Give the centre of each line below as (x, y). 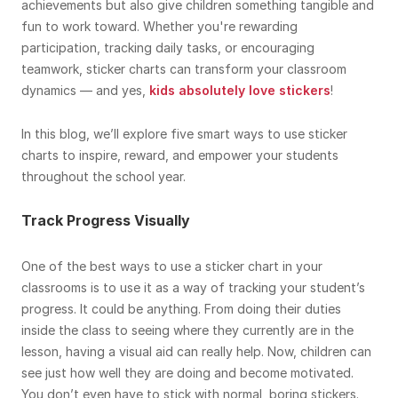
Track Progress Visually (106, 220)
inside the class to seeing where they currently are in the (187, 330)
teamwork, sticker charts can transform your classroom (184, 69)
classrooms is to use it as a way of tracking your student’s (193, 287)
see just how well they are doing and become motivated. (187, 373)
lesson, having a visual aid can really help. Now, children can (196, 351)
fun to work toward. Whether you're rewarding (159, 26)
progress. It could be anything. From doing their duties (181, 309)
